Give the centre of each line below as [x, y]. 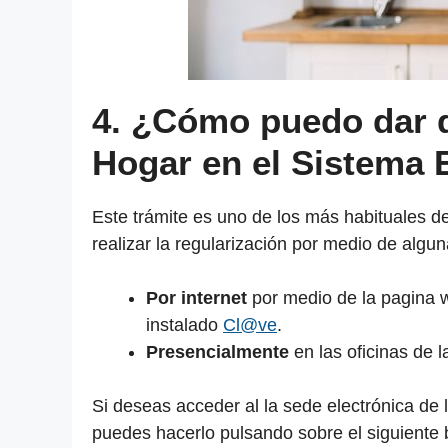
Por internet [196, 298]
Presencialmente [220, 352]
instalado [184, 325]
